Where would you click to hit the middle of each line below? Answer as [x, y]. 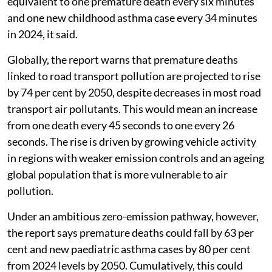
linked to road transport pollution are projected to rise [134, 76]
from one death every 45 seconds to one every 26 [121, 125]
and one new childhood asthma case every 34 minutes [132, 17]
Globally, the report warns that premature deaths [123, 59]
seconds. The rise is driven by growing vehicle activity [132, 141]
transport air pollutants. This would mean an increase [132, 108]
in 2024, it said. [42, 34]
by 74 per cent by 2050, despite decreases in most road [134, 92]
